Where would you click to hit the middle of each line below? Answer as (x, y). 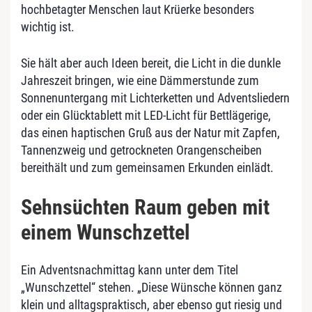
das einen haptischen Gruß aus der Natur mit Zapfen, (150, 133)
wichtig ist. (48, 27)
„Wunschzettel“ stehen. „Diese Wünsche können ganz (151, 287)
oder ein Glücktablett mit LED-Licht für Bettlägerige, (146, 116)
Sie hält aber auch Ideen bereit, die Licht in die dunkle (151, 63)
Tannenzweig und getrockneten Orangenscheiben (141, 150)
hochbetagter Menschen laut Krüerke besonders (138, 10)
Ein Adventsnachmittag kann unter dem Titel (130, 270)
